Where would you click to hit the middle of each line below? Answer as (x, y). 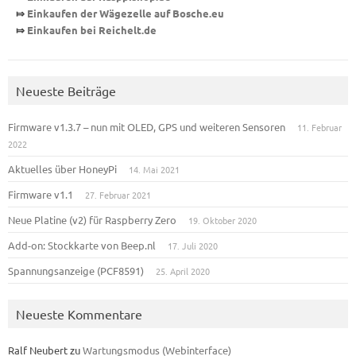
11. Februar (319, 127)
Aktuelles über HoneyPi (62, 169)
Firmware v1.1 (41, 194)
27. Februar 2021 (118, 195)
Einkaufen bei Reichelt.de (92, 30)
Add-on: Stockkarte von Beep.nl (82, 245)
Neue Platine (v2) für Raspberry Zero (92, 220)
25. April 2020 (183, 271)
